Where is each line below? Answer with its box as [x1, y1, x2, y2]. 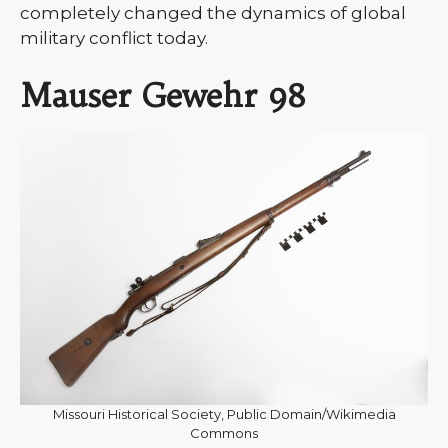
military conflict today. [20, 28, 208, 49]
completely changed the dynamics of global [20, 3, 406, 24]
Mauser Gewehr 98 [20, 74, 306, 115]
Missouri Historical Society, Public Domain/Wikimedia [52, 405, 396, 422]
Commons [190, 424, 258, 441]
